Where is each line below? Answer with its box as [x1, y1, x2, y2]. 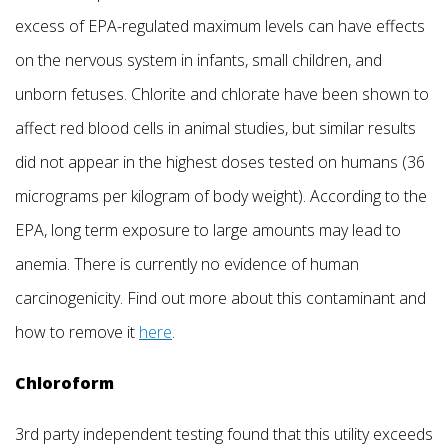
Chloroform [15, 371, 114, 394]
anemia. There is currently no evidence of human [15, 252, 359, 275]
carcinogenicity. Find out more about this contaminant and [15, 286, 426, 309]
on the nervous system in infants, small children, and [15, 48, 382, 71]
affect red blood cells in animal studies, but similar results [15, 116, 416, 139]
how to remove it [15, 320, 139, 343]
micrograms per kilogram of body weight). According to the [15, 184, 427, 207]
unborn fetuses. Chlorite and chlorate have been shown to [15, 82, 429, 105]
